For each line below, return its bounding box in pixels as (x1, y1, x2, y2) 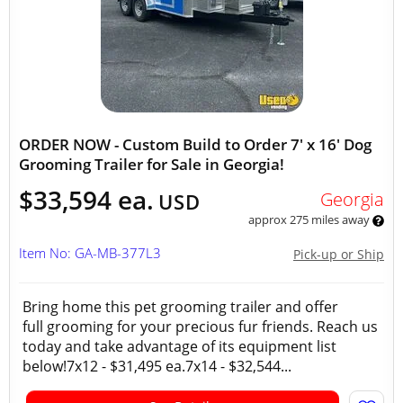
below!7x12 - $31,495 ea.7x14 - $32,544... (22, 356, 291, 376)
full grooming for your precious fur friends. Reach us (22, 317, 378, 336)
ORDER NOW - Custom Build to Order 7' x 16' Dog (19, 134, 372, 155)
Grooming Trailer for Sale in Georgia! (19, 154, 284, 175)
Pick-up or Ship (293, 246, 384, 263)
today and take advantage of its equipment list (22, 336, 336, 356)
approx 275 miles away (247, 211, 372, 228)
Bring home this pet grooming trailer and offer (22, 297, 338, 317)
